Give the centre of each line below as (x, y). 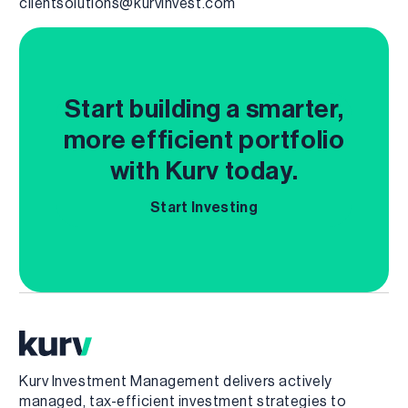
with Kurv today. (204, 170)
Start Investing (204, 206)
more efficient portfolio (204, 139)
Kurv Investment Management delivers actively (176, 380)
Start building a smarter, (204, 108)
